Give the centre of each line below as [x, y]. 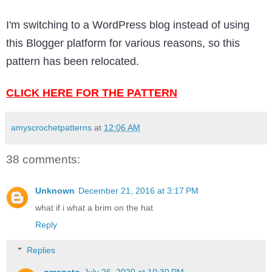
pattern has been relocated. [73, 61]
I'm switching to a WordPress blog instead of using [128, 25]
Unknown [55, 191]
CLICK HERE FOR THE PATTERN [92, 93]
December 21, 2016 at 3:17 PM [138, 191]
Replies [41, 250]
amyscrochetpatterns [51, 127]
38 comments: [43, 159]
